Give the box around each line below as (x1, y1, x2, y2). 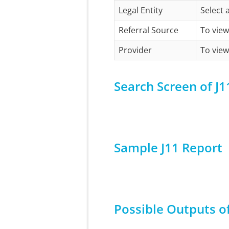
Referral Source (119, 25, 178, 36)
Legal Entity (119, 5, 163, 16)
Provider (119, 44, 152, 56)
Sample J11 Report (114, 139, 222, 156)
